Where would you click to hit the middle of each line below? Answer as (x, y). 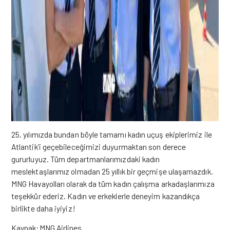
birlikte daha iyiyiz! (43, 208)
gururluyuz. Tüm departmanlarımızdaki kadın (86, 159)
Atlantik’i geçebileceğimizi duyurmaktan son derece (99, 147)
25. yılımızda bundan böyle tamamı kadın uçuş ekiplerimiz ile (112, 134)
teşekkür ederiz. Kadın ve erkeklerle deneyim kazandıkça (106, 196)
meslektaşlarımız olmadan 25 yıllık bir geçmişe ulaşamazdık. (112, 171)
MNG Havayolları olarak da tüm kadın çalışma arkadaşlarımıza (113, 184)
